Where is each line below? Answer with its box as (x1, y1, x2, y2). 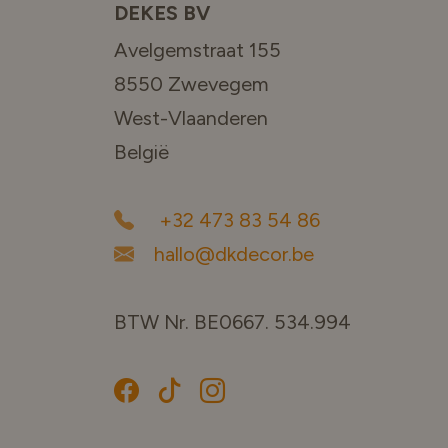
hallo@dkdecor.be (149, 242, 314, 267)
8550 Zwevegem (114, 72, 269, 97)
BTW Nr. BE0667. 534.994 (114, 310, 351, 335)
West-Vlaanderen (114, 106, 273, 131)
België (114, 140, 169, 165)
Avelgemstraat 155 (114, 38, 281, 63)
